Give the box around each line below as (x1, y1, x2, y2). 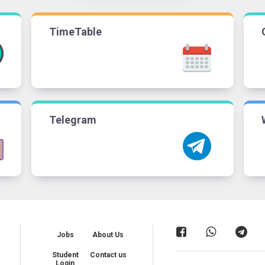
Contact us (89, 250, 127, 259)
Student (51, 250, 79, 259)
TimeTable (49, 25, 102, 38)
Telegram (49, 113, 96, 126)
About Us (92, 230, 124, 239)
